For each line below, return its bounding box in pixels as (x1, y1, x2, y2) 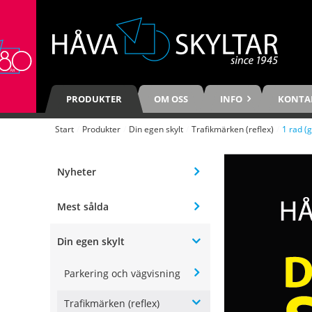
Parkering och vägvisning (64, 267, 180, 281)
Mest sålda (57, 199, 109, 213)
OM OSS (154, 93, 188, 105)
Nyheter (57, 164, 96, 178)
